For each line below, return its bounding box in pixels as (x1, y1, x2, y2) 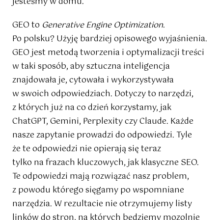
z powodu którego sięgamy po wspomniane (12, 184, 184, 197)
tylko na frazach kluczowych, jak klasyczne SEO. (12, 156, 199, 170)
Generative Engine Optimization (42, 19, 163, 32)
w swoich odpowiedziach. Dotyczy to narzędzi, (12, 87, 193, 101)
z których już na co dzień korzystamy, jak (12, 101, 171, 115)
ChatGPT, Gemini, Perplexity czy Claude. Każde (12, 115, 193, 129)
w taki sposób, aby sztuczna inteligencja (12, 60, 170, 74)
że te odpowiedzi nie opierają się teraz (12, 142, 161, 156)
